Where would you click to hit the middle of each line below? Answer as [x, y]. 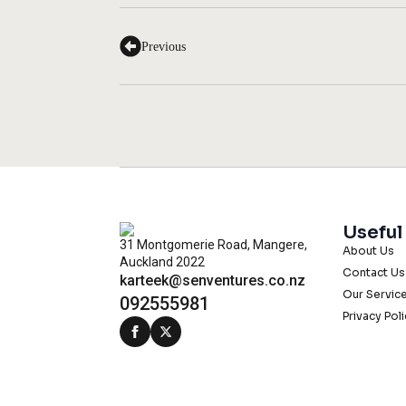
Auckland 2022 [162, 262]
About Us [368, 251]
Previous [164, 46]
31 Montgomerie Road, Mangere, [213, 245]
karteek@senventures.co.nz [213, 281]
